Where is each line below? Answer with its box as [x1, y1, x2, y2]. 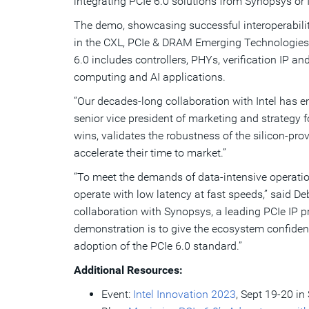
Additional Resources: [74, 263, 183, 277]
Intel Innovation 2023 [133, 288, 236, 301]
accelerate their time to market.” [74, 146, 226, 159]
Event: [101, 288, 133, 301]
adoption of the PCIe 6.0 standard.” [74, 239, 242, 252]
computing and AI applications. [74, 70, 226, 83]
